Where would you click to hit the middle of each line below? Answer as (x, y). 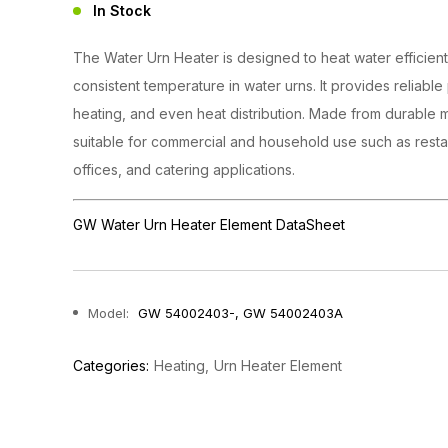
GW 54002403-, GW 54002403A (240, 312)
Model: (110, 312)
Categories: (111, 365)
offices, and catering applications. (184, 169)
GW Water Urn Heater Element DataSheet (209, 224)
